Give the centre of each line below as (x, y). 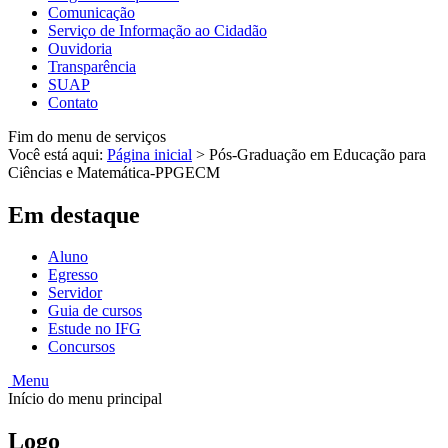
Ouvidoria (80, 48)
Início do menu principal (85, 399)
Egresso (73, 275)
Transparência (92, 66)
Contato (73, 102)
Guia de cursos (95, 311)
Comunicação (91, 12)
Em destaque (74, 214)
